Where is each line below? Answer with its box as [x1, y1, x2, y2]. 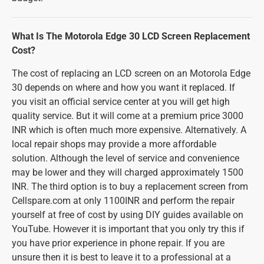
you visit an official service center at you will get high [12, 96, 230, 107]
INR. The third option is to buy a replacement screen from [12, 181, 248, 192]
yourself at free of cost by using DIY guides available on [12, 209, 243, 220]
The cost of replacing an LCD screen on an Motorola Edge [12, 68, 250, 79]
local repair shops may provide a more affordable [12, 138, 216, 150]
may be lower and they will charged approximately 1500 [12, 167, 243, 178]
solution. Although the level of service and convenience [12, 153, 239, 164]
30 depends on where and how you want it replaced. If [12, 82, 235, 93]
